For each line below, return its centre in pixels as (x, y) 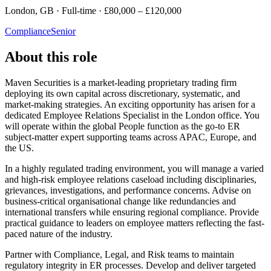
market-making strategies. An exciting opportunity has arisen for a (130, 104)
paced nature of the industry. (59, 233)
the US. (19, 148)
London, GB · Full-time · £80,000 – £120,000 (93, 10)
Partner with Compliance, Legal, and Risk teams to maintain (119, 254)
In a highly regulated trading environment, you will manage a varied (134, 168)
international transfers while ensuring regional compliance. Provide (132, 212)
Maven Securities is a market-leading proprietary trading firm (121, 82)
